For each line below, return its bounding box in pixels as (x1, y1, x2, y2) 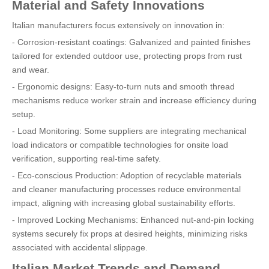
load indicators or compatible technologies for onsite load (12, 140, 228, 150)
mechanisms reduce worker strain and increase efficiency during (12, 95, 256, 105)
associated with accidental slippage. (12, 243, 148, 252)
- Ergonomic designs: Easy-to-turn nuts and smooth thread (12, 82, 235, 91)
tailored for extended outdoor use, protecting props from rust (12, 51, 242, 61)
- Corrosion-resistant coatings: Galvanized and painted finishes (12, 37, 250, 47)
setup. (12, 109, 35, 119)
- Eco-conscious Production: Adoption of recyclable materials (12, 171, 241, 180)
